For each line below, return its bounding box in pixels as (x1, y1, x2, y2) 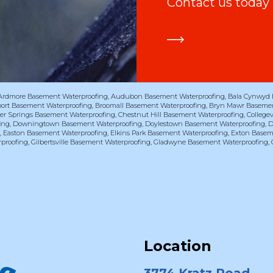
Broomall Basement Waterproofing (95, 101, 207, 110)
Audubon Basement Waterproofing (111, 91, 225, 101)
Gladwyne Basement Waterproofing (154, 137, 269, 146)
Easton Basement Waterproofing (3, 128, 108, 137)
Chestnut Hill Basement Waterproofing (118, 110, 244, 119)
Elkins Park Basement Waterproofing (110, 128, 229, 137)
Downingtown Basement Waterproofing (13, 119, 143, 128)
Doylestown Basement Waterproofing (145, 119, 266, 128)
